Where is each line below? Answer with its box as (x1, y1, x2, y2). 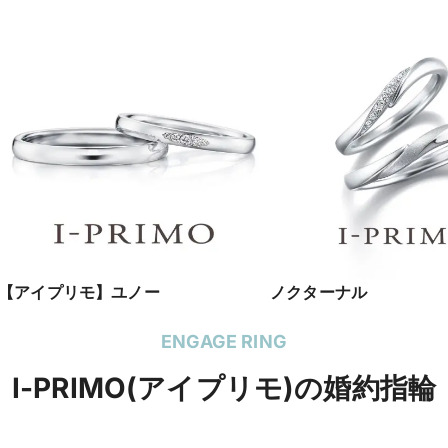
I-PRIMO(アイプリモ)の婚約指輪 (11, 371, 437, 405)
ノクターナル (270, 281, 367, 302)
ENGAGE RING (161, 331, 287, 352)
